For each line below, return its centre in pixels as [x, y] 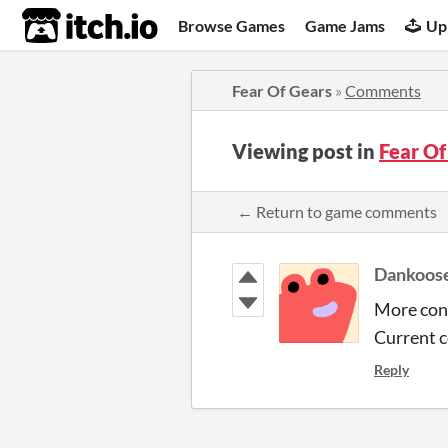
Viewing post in [305, 151]
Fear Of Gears [282, 90]
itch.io [65, 26]
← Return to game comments [337, 211]
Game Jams [345, 25]
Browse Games [232, 25]
